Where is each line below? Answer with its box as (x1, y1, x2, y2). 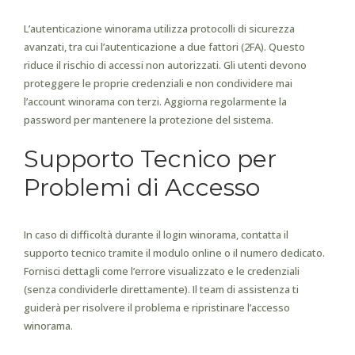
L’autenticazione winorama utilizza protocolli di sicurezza (24, 21, 295, 36)
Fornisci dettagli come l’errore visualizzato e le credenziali (24, 264, 300, 278)
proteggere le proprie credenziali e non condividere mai (24, 76, 292, 90)
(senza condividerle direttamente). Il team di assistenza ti (24, 282, 299, 296)
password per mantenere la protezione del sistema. (24, 113, 273, 127)
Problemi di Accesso (24, 173, 260, 202)
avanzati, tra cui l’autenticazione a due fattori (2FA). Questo (24, 40, 305, 54)
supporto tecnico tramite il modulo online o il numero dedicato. (24, 246, 325, 260)
